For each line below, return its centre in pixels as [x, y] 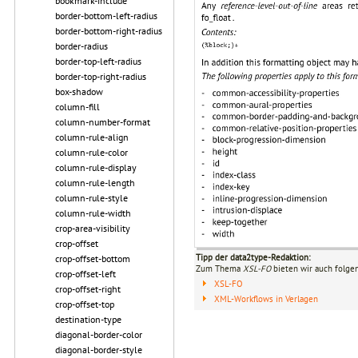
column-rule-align [92, 137]
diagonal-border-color [99, 334]
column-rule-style [91, 198]
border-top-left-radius [98, 61]
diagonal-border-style [99, 350]
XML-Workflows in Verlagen [267, 299]
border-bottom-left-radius [106, 16]
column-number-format [103, 122]
